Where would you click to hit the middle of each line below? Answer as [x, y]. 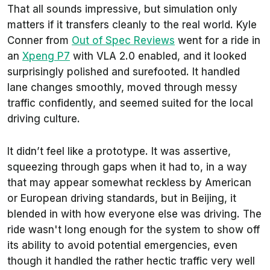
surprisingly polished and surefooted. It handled [124, 71]
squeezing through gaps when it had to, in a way [127, 167]
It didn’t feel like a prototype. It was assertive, [119, 151]
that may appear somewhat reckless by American [129, 182]
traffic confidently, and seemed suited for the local [130, 103]
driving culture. [44, 118]
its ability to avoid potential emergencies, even [122, 245]
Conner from [39, 40]
